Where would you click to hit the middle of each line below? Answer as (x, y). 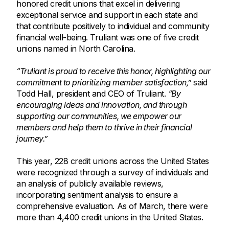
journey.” (32, 139)
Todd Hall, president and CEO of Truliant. (92, 94)
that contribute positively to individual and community (113, 26)
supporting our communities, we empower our (99, 116)
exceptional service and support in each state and (107, 15)
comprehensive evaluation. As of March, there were (112, 206)
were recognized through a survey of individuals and (112, 173)
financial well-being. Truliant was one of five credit (108, 38)
